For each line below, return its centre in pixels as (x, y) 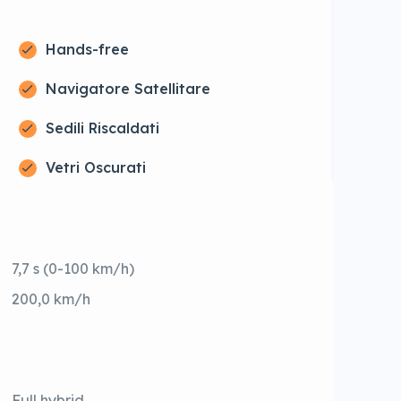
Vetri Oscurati (95, 168)
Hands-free (87, 50)
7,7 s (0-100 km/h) (73, 269)
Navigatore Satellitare (128, 89)
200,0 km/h (51, 299)
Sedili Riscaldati (102, 128)
